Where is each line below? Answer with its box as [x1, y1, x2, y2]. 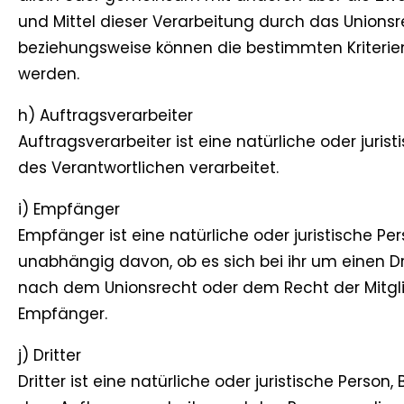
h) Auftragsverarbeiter [18, 105, 193, 127]
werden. [18, 63, 79, 86]
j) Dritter [18, 344, 81, 367]
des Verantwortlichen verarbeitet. [18, 157, 279, 179]
